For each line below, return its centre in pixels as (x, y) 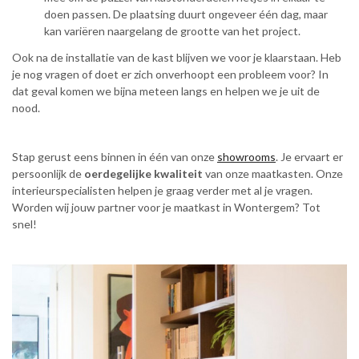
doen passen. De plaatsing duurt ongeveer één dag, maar (186, 14)
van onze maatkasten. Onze (273, 173)
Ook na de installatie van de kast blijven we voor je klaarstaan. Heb (177, 57)
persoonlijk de (48, 173)
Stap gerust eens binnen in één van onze (115, 157)
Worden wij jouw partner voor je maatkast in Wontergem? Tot (166, 207)
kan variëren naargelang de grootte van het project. (172, 31)
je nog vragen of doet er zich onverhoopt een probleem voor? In (170, 74)
